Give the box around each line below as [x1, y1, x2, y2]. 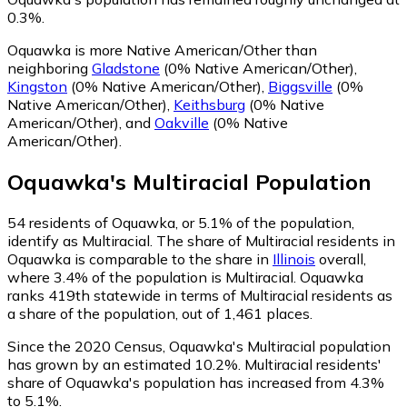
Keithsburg [174, 94, 245, 114]
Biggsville [268, 76, 333, 95]
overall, [315, 249, 366, 268]
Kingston [7, 76, 67, 95]
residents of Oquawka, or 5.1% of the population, [25, 213, 354, 232]
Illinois [273, 249, 315, 268]
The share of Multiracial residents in [156, 231, 395, 250]
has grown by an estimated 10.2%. [7, 354, 241, 373]
